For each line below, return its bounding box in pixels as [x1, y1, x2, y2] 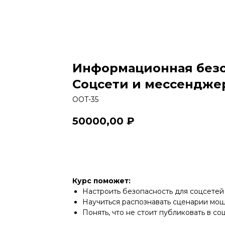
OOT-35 [72, 95, 98, 104]
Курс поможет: [72, 176, 131, 186]
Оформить [87, 145, 130, 154]
